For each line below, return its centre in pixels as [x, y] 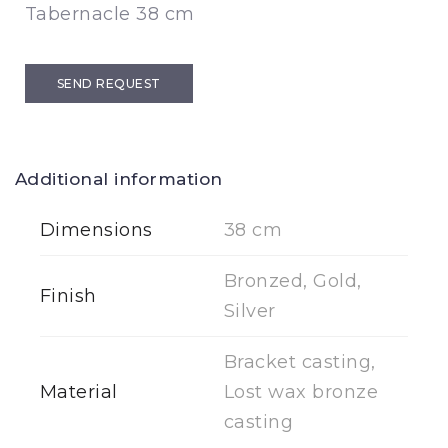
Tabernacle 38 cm [110, 14]
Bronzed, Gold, [293, 281]
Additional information [119, 179]
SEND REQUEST [109, 83]
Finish [68, 296]
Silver [250, 311]
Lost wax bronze [301, 392]
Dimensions [96, 230]
